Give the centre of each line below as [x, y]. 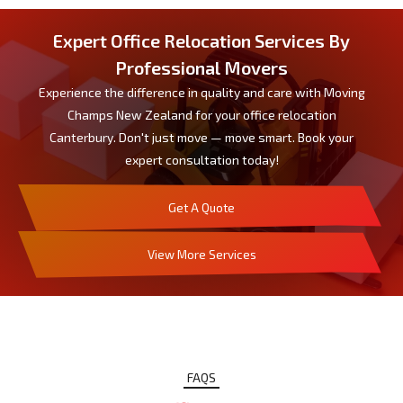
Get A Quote [201, 207]
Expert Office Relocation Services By [201, 40]
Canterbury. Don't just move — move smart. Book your [201, 137]
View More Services [201, 254]
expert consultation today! [201, 159]
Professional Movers [201, 67]
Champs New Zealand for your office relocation [201, 114]
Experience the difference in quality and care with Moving [201, 92]
